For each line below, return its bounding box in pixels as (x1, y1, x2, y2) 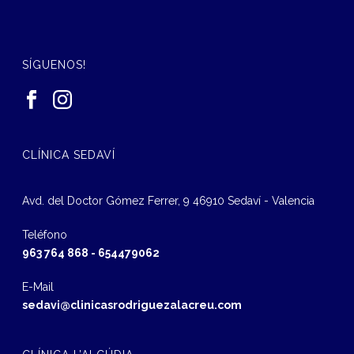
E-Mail (22, 280, 55, 293)
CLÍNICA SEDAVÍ (22, 148, 116, 161)
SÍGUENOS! (22, 58, 87, 71)
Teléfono (22, 228, 68, 241)
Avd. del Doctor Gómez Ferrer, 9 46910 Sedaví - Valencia (22, 194, 315, 207)
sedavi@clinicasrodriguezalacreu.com (22, 298, 243, 311)
